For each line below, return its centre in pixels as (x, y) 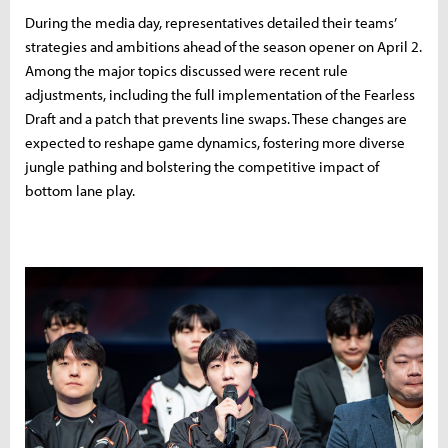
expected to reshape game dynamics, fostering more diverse (215, 142)
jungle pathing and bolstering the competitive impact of (202, 166)
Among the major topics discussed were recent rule (186, 70)
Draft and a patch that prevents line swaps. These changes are (216, 118)
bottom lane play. (80, 190)
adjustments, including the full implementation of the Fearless (220, 94)
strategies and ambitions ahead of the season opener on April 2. (223, 46)
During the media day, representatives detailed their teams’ (210, 22)
